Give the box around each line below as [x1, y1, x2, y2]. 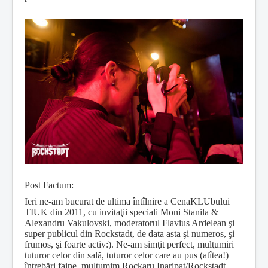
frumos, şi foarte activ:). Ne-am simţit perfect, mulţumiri [25, 239, 234, 250]
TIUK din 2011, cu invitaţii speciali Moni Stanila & [25, 207, 218, 218]
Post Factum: [25, 180, 74, 191]
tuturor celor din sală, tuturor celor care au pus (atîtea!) [25, 250, 229, 261]
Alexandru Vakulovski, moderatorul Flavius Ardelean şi [25, 218, 234, 229]
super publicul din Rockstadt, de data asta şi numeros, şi [25, 229, 234, 239]
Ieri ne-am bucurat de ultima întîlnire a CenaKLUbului [25, 196, 230, 207]
